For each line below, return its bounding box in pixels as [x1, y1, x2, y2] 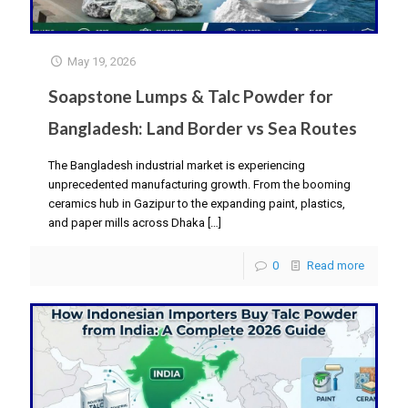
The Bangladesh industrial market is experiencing [48, 158, 305, 172]
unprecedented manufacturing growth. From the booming [48, 177, 351, 191]
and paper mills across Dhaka [48, 215, 205, 229]
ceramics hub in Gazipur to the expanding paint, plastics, [48, 196, 345, 210]
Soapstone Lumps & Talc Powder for [48, 85, 333, 107]
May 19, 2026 [67, 54, 137, 68]
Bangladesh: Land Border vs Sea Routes [48, 117, 357, 138]
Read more [307, 258, 364, 272]
